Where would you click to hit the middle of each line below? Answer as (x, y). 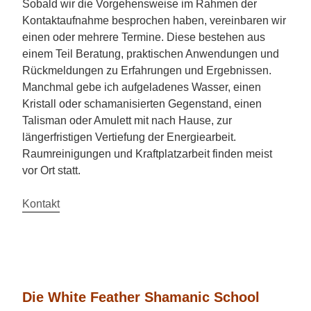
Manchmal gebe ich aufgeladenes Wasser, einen (142, 87)
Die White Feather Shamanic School (141, 297)
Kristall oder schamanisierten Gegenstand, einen (142, 104)
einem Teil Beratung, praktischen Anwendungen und (151, 54)
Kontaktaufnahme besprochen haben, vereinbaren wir (154, 21)
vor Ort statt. (51, 171)
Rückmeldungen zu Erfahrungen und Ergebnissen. (147, 71)
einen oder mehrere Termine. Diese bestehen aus (144, 37)
